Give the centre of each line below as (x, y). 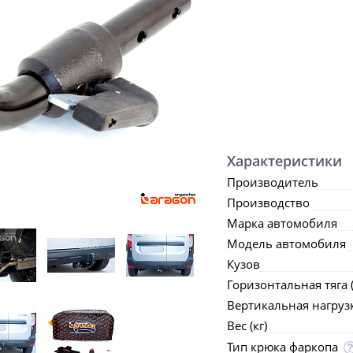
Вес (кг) (247, 325)
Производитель (273, 182)
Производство (268, 203)
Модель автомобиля (286, 243)
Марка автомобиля (282, 223)
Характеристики (284, 161)
